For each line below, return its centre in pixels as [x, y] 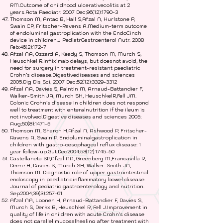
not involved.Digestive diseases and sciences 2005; [76, 117]
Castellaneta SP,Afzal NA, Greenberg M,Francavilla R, [78, 159]
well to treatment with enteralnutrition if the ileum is [77, 110]
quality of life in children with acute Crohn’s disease [77, 214]
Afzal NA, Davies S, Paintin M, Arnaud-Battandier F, [76, 89]
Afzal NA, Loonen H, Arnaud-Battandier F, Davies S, [76, 200]
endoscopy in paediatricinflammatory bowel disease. [78, 179]
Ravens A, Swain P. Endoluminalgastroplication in [74, 138]
